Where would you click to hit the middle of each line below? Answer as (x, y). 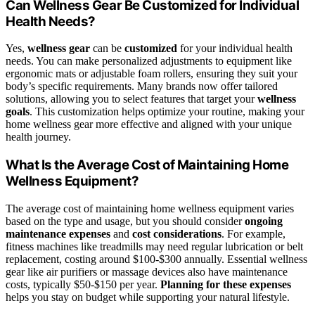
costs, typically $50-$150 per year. (83, 284)
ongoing (264, 221)
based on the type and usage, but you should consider (125, 221)
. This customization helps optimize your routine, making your (167, 112)
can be (107, 49)
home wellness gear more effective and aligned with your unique (149, 124)
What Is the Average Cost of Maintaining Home (147, 165)
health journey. (38, 137)
